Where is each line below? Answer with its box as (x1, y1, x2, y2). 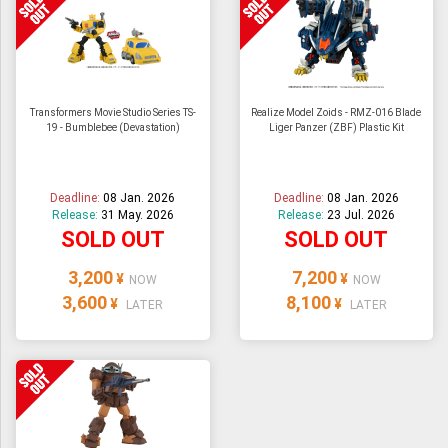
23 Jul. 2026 (326, 207, 395, 222)
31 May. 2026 (100, 207, 174, 222)
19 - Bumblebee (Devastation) (45, 121, 180, 133)
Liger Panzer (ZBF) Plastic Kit (268, 121, 404, 133)
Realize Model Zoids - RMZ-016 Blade (251, 106, 422, 118)
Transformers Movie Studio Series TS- (29, 106, 196, 118)
